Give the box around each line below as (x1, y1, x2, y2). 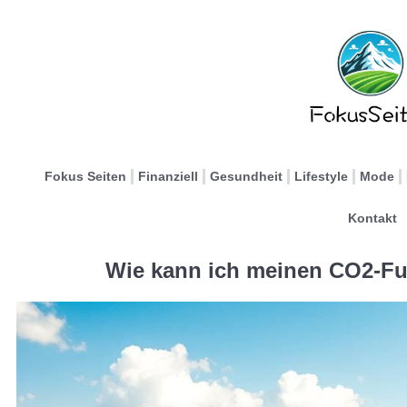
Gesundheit (209, 169, 283, 184)
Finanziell (137, 169, 198, 184)
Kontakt (347, 211, 397, 225)
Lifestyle (293, 169, 348, 184)
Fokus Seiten (44, 169, 126, 184)
